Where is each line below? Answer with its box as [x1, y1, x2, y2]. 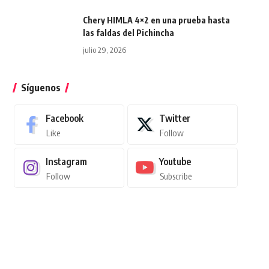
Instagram [45, 155, 87, 168]
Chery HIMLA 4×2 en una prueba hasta [82, 14, 230, 25]
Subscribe [159, 170, 192, 181]
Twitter [159, 112, 190, 124]
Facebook [45, 112, 83, 124]
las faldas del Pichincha [82, 27, 174, 38]
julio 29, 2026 [82, 44, 126, 55]
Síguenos [20, 81, 61, 94]
